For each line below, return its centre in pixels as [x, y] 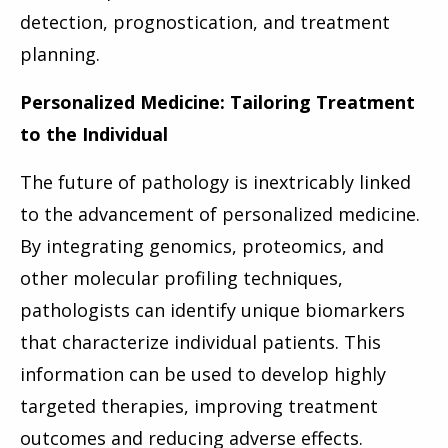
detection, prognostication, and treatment [205, 22]
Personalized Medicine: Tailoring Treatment [217, 102]
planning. [65, 54]
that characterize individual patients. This [200, 342]
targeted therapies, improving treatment [199, 406]
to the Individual [94, 134]
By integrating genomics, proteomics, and [202, 246]
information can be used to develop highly [203, 374]
